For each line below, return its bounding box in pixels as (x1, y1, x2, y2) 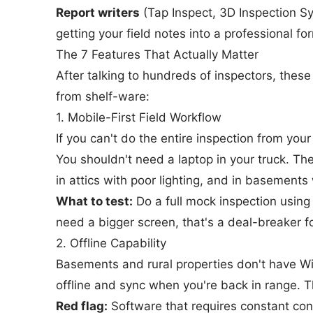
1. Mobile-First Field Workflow (56, 110, 221, 124)
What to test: (56, 194, 133, 208)
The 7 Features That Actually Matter (56, 48, 259, 61)
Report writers (56, 6, 140, 20)
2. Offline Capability (56, 236, 166, 250)
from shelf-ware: (56, 89, 150, 103)
